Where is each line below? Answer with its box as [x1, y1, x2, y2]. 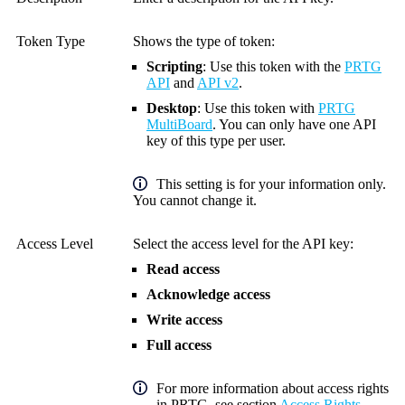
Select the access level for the [133, 235, 302, 251]
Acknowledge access [146, 286, 270, 302]
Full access [146, 336, 212, 353]
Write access [146, 311, 222, 327]
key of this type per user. [146, 132, 286, 148]
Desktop [146, 99, 197, 116]
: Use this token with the [202, 58, 344, 74]
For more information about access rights [156, 380, 389, 396]
